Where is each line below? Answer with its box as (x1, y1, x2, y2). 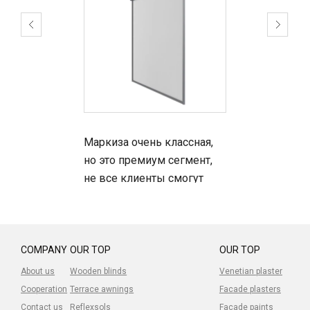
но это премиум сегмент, (84, 154, 213, 167)
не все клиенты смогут (84, 172, 204, 185)
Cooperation (21, 284, 68, 295)
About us (21, 266, 55, 277)
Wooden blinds (70, 266, 127, 277)
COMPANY (21, 244, 68, 256)
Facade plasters (219, 284, 281, 295)
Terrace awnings (70, 284, 134, 295)
